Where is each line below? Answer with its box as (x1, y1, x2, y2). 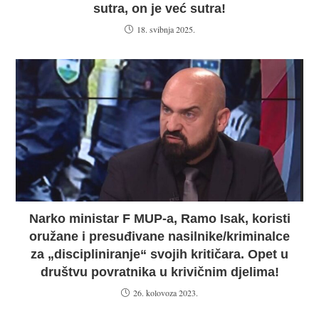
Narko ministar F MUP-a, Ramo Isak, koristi (28, 211, 291, 226)
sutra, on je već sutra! (93, 1, 226, 16)
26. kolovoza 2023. (133, 287, 198, 299)
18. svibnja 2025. (136, 23, 195, 36)
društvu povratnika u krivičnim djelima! (40, 265, 279, 280)
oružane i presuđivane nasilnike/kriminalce (29, 229, 290, 244)
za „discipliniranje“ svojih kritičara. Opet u (31, 247, 288, 262)
